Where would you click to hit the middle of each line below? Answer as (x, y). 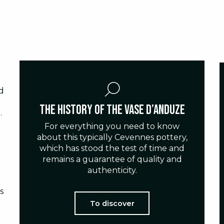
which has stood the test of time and (112, 148)
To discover (112, 203)
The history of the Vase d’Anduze (112, 110)
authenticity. (112, 170)
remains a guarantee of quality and (112, 159)
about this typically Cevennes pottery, (112, 137)
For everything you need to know (112, 126)
